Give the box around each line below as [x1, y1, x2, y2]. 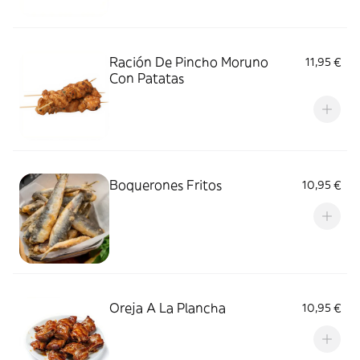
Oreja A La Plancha [109, 300, 226, 316]
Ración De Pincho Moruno [109, 54, 268, 70]
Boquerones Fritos [109, 177, 222, 193]
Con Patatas [109, 70, 184, 86]
